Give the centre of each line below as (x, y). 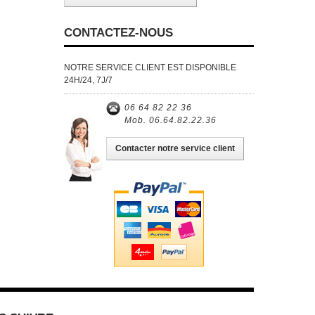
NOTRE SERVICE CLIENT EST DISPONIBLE (150, 67)
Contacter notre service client (175, 148)
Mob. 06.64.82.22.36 (171, 120)
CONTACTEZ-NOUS (118, 33)
